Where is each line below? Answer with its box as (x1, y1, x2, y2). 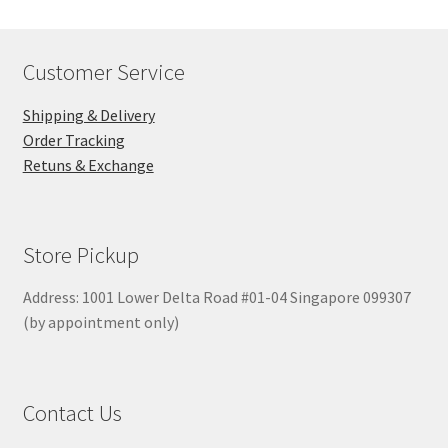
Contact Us (22, 398, 122, 427)
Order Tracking (22, 129, 125, 150)
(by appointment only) (22, 312, 179, 333)
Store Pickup (22, 241, 139, 269)
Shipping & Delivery (22, 104, 155, 125)
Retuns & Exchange (22, 154, 154, 175)
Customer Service (22, 58, 185, 87)
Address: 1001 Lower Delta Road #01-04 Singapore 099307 (22, 287, 411, 308)
